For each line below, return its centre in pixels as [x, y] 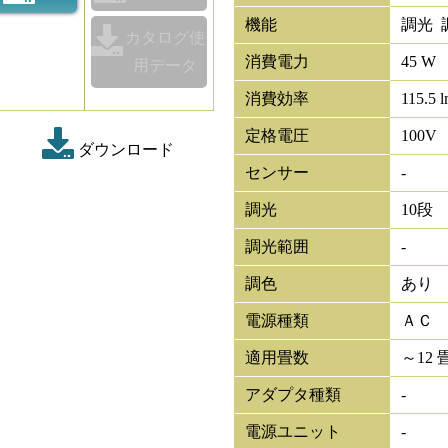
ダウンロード [124, 149]
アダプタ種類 [293, 395]
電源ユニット [293, 432]
